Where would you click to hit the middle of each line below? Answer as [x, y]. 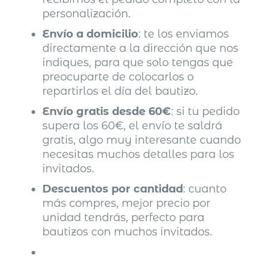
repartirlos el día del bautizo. [120, 91]
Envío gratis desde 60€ [107, 111]
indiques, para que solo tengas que [138, 62]
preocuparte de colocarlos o [118, 77]
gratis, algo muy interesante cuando [142, 140]
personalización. [87, 13]
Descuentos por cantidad [113, 189]
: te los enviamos [184, 34]
